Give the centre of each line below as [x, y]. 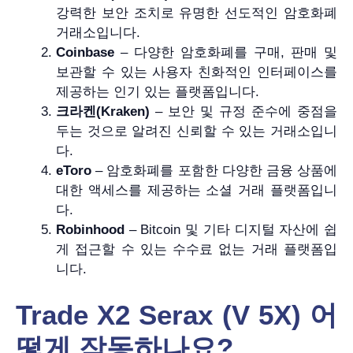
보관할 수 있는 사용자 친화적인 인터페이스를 [197, 72]
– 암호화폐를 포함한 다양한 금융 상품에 [214, 170]
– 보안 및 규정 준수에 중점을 [243, 111]
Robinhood [90, 229]
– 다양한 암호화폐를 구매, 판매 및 [226, 52]
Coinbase [85, 52]
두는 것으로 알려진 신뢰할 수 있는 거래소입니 [197, 131]
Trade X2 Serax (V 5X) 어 [176, 315]
